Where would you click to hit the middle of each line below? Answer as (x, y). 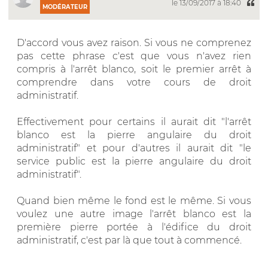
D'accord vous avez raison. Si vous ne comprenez (134, 42)
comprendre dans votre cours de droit (134, 82)
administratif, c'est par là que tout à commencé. (129, 240)
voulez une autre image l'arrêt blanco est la (134, 214)
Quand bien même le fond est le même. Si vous (134, 200)
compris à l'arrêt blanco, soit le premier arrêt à (134, 69)
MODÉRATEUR (65, 7)
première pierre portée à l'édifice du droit (134, 227)
